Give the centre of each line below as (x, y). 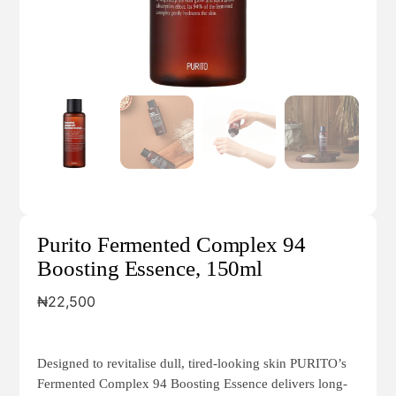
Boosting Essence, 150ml (150, 269)
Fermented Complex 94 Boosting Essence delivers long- (193, 384)
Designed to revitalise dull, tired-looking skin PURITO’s (192, 364)
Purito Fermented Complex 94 (171, 245)
